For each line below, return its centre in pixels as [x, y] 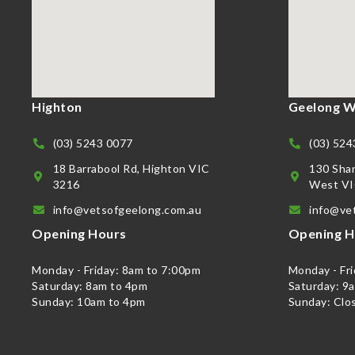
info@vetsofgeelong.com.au [127, 209]
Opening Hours [79, 233]
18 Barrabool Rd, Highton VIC [131, 168]
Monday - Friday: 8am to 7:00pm [116, 269]
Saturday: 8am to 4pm [90, 285]
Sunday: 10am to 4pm [89, 301]
